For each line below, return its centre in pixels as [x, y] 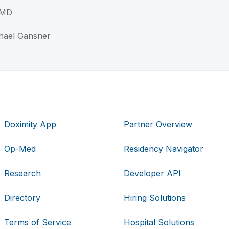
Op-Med [20, 148]
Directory [22, 198]
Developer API [152, 173]
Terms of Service [38, 222]
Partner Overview [158, 124]
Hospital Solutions [159, 222]
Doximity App [30, 124]
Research [23, 173]
